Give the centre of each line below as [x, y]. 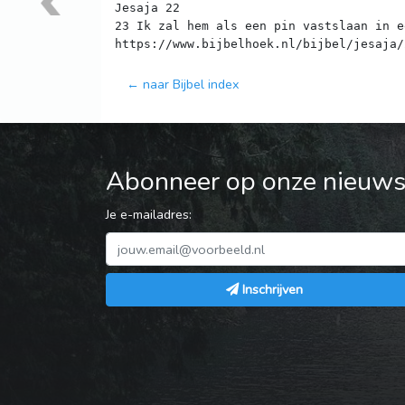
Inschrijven [272, 290]
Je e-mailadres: [149, 215]
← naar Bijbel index [183, 85]
